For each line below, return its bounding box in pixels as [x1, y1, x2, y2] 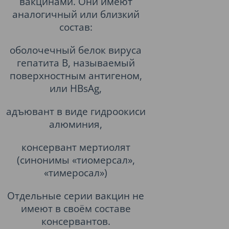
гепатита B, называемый [16, 56, 135, 69]
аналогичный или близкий [12, 8, 140, 20]
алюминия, [49, 118, 102, 130]
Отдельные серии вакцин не [7, 189, 144, 202]
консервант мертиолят [21, 141, 130, 153]
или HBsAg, [50, 82, 102, 95]
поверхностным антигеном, [9, 69, 142, 82]
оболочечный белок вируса [10, 43, 142, 56]
